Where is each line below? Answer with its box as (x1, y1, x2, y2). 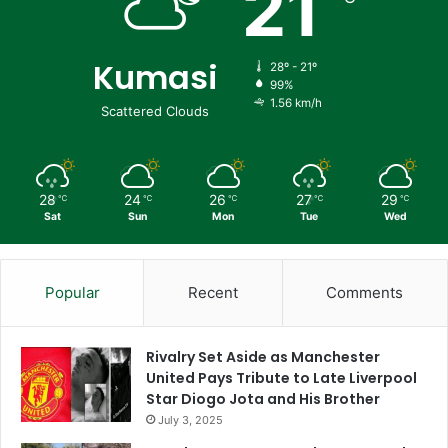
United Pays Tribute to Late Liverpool (146, 367, 417, 388)
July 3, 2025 (158, 412, 223, 427)
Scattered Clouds (101, 102, 209, 119)
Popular (44, 282, 100, 302)
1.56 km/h (269, 95, 322, 110)
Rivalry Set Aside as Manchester (146, 346, 380, 367)
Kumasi (92, 54, 218, 100)
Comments (326, 282, 404, 302)
